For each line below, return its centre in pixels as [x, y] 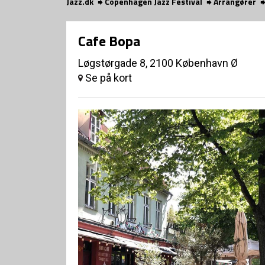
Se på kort [107, 78]
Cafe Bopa [109, 41]
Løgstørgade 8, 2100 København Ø [158, 63]
